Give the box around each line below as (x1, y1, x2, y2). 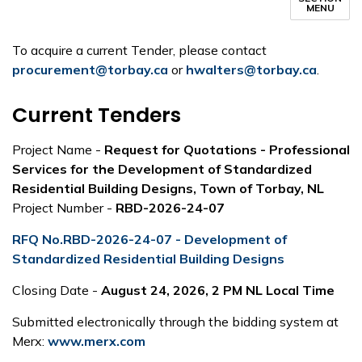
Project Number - (12, 200, 116, 216)
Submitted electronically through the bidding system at (12, 314, 339, 330)
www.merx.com (48, 333, 145, 349)
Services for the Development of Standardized (12, 161, 312, 177)
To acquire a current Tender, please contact (12, 42, 267, 58)
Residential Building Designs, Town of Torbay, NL (12, 180, 324, 196)
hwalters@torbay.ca (186, 61, 317, 78)
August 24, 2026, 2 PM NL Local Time (101, 282, 335, 298)
